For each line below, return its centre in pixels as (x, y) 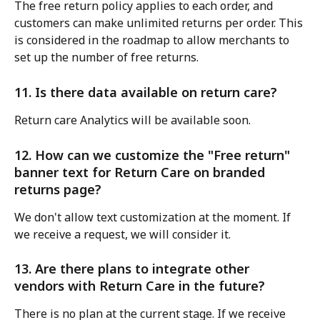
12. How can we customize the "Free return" (154, 155)
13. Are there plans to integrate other (134, 269)
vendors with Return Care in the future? (140, 286)
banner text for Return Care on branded (141, 172)
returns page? (58, 189)
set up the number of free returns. (106, 57)
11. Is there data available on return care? (146, 92)
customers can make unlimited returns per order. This (160, 23)
